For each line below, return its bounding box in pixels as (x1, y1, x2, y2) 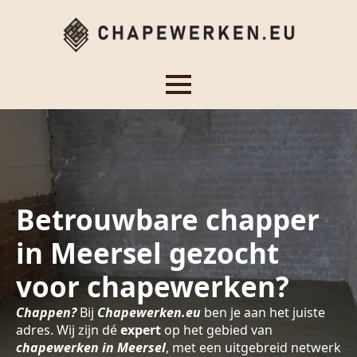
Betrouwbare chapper (16, 201, 320, 238)
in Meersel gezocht (16, 234, 279, 272)
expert (120, 321, 164, 339)
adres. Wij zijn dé (16, 321, 120, 339)
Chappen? (16, 304, 76, 321)
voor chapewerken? (16, 268, 289, 305)
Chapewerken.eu (97, 304, 201, 321)
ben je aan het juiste (201, 304, 325, 321)
